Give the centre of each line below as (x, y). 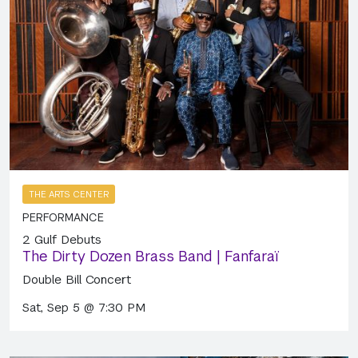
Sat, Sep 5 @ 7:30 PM (84, 307)
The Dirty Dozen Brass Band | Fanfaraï (151, 256)
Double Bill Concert (77, 279)
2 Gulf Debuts (62, 239)
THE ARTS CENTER (69, 194)
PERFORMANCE (63, 217)
